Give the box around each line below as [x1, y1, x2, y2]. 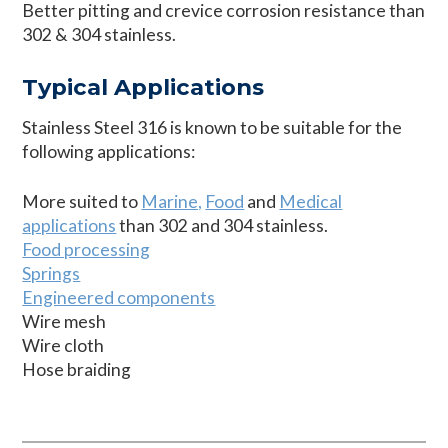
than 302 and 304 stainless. [116, 215, 329, 237]
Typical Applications [22, 72, 265, 101]
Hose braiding [22, 359, 132, 381]
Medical [279, 191, 343, 213]
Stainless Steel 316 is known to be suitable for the [22, 116, 403, 138]
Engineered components [22, 287, 216, 309]
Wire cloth [22, 335, 105, 357]
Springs [22, 263, 81, 285]
